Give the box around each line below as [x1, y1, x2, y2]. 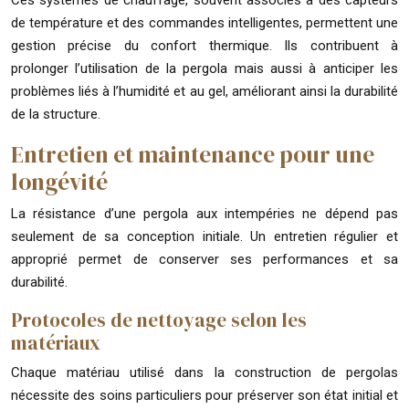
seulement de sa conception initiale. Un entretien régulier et [11, 227, 398, 245]
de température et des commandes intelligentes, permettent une [11, 14, 398, 31]
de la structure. [11, 105, 100, 122]
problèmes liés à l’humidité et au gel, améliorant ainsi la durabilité [11, 82, 398, 100]
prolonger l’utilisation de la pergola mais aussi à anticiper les [11, 59, 398, 77]
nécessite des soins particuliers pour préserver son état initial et [11, 386, 398, 404]
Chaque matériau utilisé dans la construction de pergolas [11, 363, 398, 381]
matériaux [11, 329, 100, 356]
